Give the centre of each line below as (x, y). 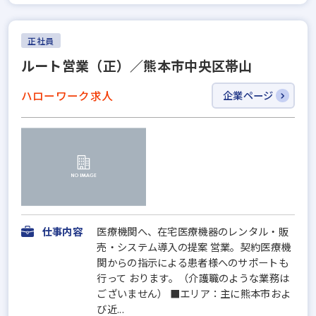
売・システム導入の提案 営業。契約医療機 (194, 247)
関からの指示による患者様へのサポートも (193, 262)
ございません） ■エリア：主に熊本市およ (194, 293)
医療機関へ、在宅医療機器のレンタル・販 (193, 231)
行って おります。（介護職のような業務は (193, 278)
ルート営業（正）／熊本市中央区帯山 (136, 66)
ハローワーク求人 (67, 96)
